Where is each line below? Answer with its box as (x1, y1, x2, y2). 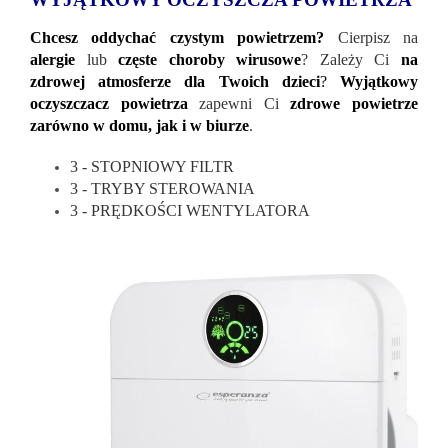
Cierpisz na (337, 28, 419, 46)
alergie (30, 50, 87, 68)
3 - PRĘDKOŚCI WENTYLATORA (70, 201, 310, 219)
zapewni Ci (187, 94, 291, 112)
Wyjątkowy (340, 72, 419, 90)
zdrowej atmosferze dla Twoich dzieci (30, 72, 320, 90)
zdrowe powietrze (290, 94, 419, 112)
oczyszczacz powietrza (30, 94, 188, 112)
